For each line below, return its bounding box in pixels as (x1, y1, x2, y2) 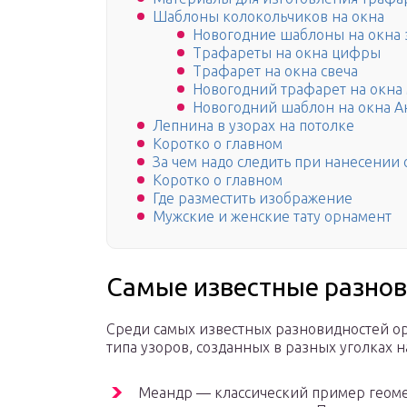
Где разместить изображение (153, 190, 352, 207)
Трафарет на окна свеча (193, 63, 358, 80)
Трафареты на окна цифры (193, 45, 381, 62)
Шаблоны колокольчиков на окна (153, 8, 384, 25)
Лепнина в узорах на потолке (153, 117, 354, 134)
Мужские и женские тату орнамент (153, 208, 392, 225)
